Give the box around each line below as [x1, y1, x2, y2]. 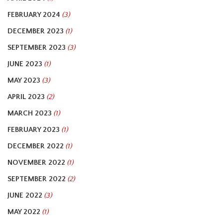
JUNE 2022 [7, 191, 42, 200]
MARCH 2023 [7, 109, 52, 117]
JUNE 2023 [7, 60, 42, 68]
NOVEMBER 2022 [7, 158, 65, 167]
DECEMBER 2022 [7, 142, 64, 150]
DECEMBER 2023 [7, 27, 64, 35]
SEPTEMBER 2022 [7, 175, 66, 183]
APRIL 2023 [7, 93, 45, 101]
